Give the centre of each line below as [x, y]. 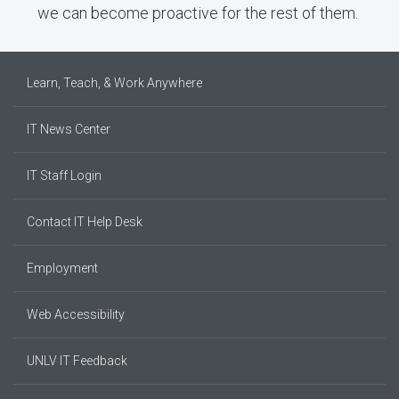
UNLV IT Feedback [77, 361]
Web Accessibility [76, 314]
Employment [62, 268]
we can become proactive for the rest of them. [198, 13]
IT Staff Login [64, 175]
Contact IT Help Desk [85, 222]
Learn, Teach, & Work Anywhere [114, 83]
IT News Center [69, 129]
